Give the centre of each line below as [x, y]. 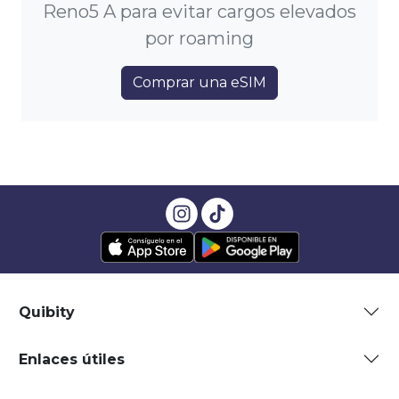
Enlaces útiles [72, 359]
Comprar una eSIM [199, 83]
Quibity [47, 312]
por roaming [199, 39]
